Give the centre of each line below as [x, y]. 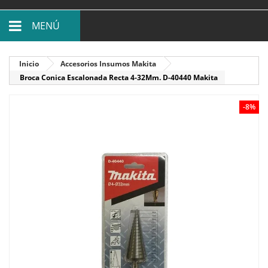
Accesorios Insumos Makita [108, 63]
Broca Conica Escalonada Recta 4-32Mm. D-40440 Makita [119, 77]
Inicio [29, 63]
